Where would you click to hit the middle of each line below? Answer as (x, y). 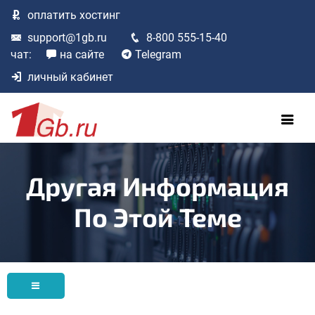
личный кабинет (70, 77)
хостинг (98, 15)
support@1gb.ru (67, 38)
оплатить (52, 15)
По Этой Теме (157, 216)
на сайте (82, 54)
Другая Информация (157, 185)
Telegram (158, 54)
